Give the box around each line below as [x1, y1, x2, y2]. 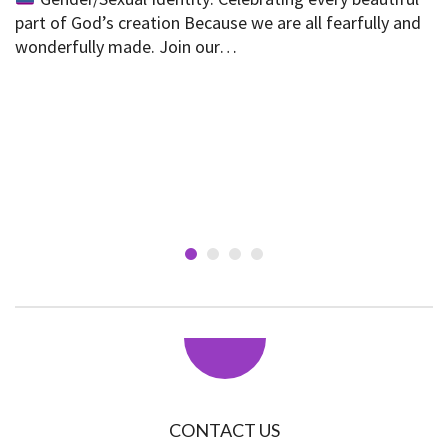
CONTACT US [168, 418, 280, 441]
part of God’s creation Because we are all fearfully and [15, 10, 421, 34]
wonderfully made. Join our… [15, 34, 237, 58]
